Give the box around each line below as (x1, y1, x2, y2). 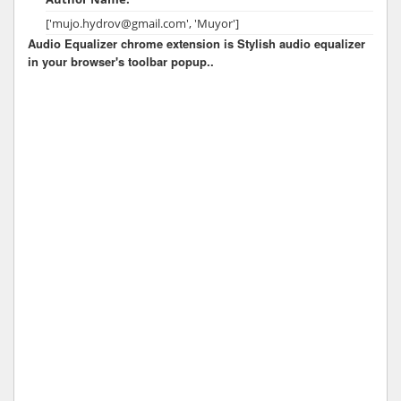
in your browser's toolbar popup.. (28, 52, 214, 70)
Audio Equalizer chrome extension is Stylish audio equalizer (28, 34, 365, 52)
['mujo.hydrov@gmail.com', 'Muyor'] (46, 14, 239, 31)
